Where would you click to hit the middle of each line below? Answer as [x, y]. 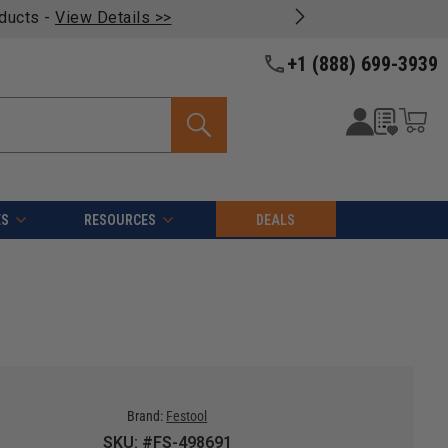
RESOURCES [119, 220]
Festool [187, 416]
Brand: [145, 416]
